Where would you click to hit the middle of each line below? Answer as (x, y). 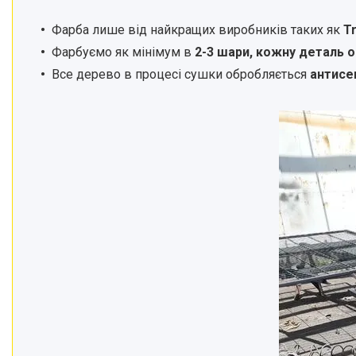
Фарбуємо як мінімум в (122, 52)
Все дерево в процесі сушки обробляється (181, 74)
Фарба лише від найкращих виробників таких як (197, 29)
